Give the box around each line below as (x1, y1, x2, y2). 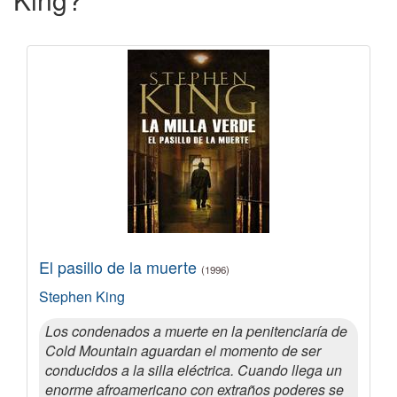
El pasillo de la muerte (39, 254, 201, 278)
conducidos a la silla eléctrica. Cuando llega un (45, 359, 342, 380)
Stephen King (39, 285, 125, 307)
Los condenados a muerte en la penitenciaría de (45, 320, 347, 341)
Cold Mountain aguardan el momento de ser (45, 339, 321, 361)
